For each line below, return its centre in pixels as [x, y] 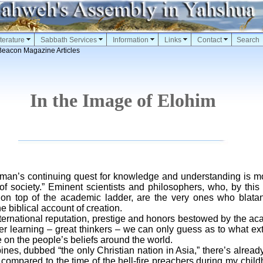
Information [130, 40]
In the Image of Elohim [123, 100]
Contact [209, 40]
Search [248, 40]
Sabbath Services [68, 40]
